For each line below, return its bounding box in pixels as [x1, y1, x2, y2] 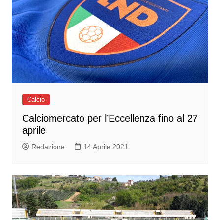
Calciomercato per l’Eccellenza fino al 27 [22, 113, 198, 124]
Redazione [31, 143, 65, 151]
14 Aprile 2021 [83, 143, 128, 151]
